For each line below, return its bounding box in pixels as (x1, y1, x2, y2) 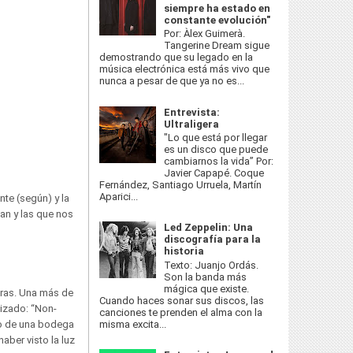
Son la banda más (164, 270, 247, 283)
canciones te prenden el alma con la (99, 306, 262, 318)
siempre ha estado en (164, 2, 271, 14)
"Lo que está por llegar (164, 132, 268, 144)
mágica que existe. (164, 282, 250, 295)
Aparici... (99, 191, 138, 203)
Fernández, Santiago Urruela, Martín (99, 179, 262, 191)
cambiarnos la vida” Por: (164, 155, 274, 168)
